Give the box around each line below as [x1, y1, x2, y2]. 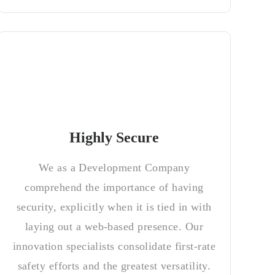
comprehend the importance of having [25, 181, 204, 193]
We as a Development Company [38, 161, 190, 174]
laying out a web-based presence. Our [25, 220, 204, 233]
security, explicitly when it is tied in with [17, 201, 212, 213]
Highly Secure [69, 130, 159, 145]
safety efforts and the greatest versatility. [17, 260, 211, 272]
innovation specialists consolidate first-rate [12, 240, 216, 252]
